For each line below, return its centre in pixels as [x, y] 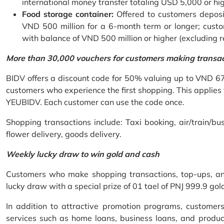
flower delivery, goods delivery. [64, 134]
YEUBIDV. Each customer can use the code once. [95, 102]
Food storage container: [68, 14]
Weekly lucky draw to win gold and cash [83, 154]
